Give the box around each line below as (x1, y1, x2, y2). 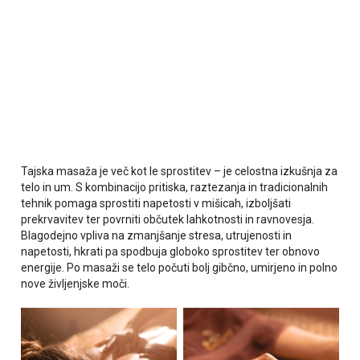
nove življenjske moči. (21, 277, 130, 290)
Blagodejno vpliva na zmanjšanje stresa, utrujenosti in (21, 229, 292, 242)
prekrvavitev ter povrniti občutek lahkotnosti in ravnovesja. (21, 213, 315, 226)
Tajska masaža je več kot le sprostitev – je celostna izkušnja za (21, 165, 338, 178)
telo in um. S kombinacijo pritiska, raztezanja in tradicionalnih (21, 181, 329, 194)
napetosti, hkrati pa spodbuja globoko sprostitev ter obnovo (21, 245, 321, 258)
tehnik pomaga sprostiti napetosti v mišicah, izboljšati (21, 197, 292, 210)
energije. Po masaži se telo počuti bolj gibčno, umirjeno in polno (21, 261, 338, 274)
